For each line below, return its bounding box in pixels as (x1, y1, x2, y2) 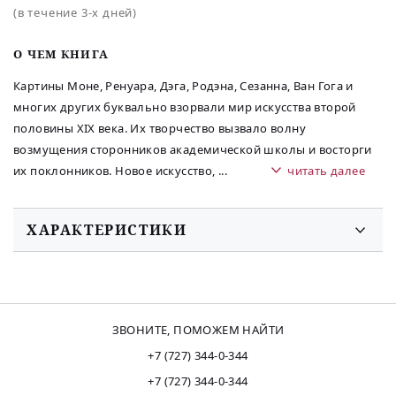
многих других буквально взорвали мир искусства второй (13, 98, 356, 115)
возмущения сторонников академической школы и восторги (13, 141, 372, 157)
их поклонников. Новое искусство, (13, 162, 218, 179)
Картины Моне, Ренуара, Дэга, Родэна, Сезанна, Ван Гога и (13, 77, 354, 94)
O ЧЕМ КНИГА (13, 45, 110, 62)
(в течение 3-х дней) (13, 4, 137, 20)
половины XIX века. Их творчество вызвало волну (13, 119, 306, 136)
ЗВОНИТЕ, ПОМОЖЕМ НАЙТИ (111, 322, 285, 338)
